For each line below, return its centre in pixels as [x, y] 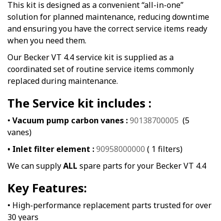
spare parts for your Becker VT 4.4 [142, 166]
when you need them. [47, 41]
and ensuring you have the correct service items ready [107, 29]
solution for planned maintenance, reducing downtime [108, 17]
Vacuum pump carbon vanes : [70, 121]
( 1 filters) [164, 149]
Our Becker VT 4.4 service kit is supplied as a [91, 57]
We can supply [35, 166]
